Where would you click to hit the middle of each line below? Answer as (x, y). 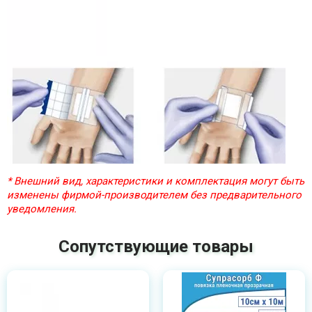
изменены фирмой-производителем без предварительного (154, 195)
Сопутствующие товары (156, 247)
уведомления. (42, 209)
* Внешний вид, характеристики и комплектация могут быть (156, 181)
